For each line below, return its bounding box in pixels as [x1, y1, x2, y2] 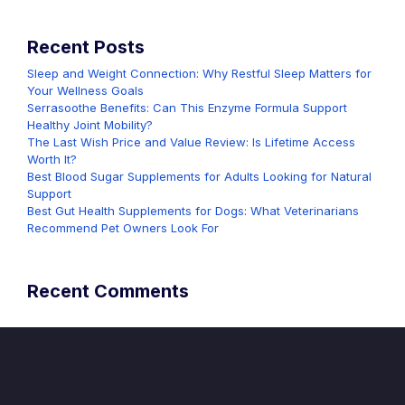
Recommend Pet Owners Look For [27, 221, 219, 235]
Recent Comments [27, 280, 189, 302]
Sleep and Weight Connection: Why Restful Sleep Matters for [27, 66, 372, 80]
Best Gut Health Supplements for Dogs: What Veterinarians [27, 203, 359, 218]
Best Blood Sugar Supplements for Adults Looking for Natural [27, 169, 372, 184]
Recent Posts [27, 36, 145, 58]
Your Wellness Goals [27, 83, 144, 98]
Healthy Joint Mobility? [27, 118, 153, 132]
